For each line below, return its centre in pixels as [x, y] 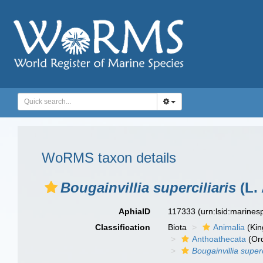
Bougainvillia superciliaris [148, 188]
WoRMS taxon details [109, 158]
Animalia [229, 227]
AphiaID [135, 211]
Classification [123, 227]
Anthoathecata [219, 239]
